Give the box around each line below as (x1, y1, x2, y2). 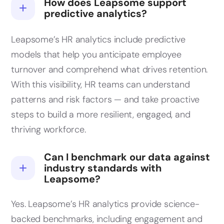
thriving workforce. (11, 123, 86, 136)
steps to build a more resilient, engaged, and (11, 108, 190, 121)
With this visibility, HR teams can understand (11, 78, 190, 91)
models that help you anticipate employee (11, 48, 181, 61)
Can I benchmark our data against (44, 150, 210, 164)
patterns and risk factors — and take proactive (11, 93, 200, 106)
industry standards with (44, 161, 162, 175)
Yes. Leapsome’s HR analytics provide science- (11, 198, 199, 210)
